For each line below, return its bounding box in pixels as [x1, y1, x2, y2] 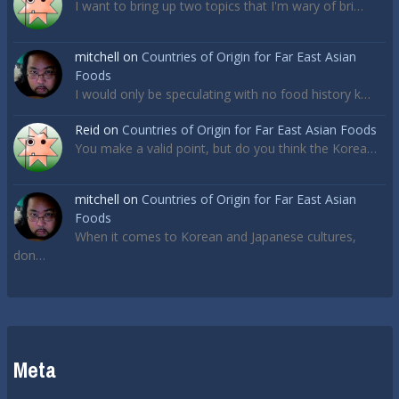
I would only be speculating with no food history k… [75, 85, 370, 103]
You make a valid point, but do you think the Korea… [75, 140, 377, 158]
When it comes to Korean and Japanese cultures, [75, 227, 356, 245]
